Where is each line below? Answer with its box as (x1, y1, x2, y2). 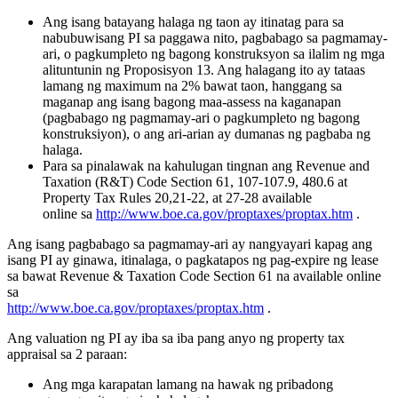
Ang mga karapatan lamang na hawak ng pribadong (43, 376, 333, 392)
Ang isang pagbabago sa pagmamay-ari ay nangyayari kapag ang (7, 235, 372, 251)
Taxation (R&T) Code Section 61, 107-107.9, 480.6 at (43, 173, 347, 189)
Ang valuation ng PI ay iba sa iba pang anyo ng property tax (7, 330, 345, 346)
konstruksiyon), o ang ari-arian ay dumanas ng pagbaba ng (43, 125, 370, 141)
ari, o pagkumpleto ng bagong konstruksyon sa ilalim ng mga (43, 45, 385, 61)
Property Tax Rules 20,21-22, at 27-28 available (43, 189, 312, 205)
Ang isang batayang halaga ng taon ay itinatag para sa (43, 13, 344, 29)
